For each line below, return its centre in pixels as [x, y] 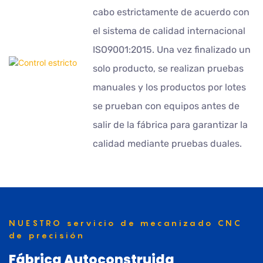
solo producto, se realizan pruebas [168, 69]
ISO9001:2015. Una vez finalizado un [172, 50]
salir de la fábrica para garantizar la [171, 125]
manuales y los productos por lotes [170, 87]
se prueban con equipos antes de [166, 106]
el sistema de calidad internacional [169, 31]
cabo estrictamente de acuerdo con [171, 12]
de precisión [47, 235]
